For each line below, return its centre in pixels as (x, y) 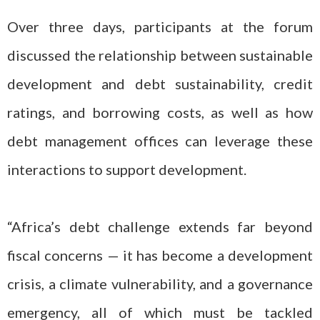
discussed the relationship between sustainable (160, 55)
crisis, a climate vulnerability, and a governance (160, 284)
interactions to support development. (127, 169)
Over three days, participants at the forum (160, 26)
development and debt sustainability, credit (160, 84)
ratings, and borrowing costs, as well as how (160, 112)
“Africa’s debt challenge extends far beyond (160, 226)
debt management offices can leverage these (160, 141)
